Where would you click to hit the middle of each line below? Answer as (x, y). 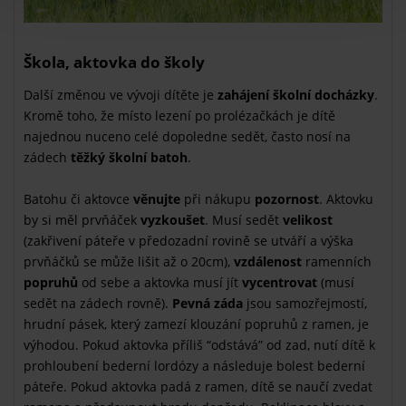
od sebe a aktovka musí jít (160, 282)
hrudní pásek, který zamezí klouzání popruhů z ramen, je (196, 324)
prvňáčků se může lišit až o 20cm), (127, 261)
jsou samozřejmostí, (305, 303)
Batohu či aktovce (78, 198)
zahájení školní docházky (296, 94)
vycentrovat (280, 282)
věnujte (157, 198)
